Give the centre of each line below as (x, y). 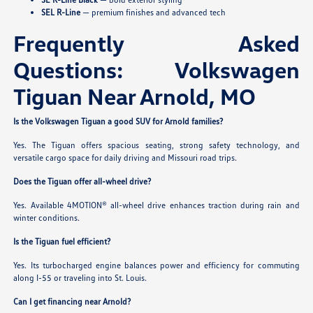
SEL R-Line (61, 13)
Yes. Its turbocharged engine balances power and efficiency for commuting (156, 265)
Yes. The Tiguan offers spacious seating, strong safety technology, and (156, 145)
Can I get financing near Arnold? (72, 302)
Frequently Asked (156, 43)
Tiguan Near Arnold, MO (135, 96)
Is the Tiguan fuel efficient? (62, 242)
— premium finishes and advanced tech (153, 13)
